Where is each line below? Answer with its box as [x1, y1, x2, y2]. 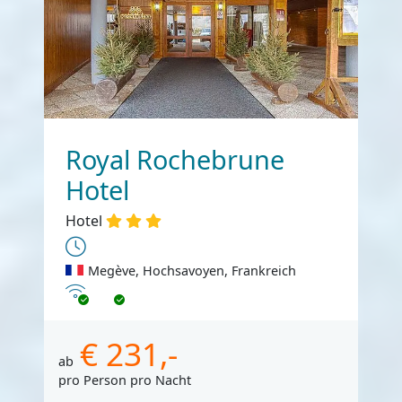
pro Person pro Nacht [58, 371, 191, 389]
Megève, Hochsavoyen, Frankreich [87, 261, 296, 279]
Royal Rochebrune [66, 141, 284, 177]
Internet [65, 281, 114, 299]
